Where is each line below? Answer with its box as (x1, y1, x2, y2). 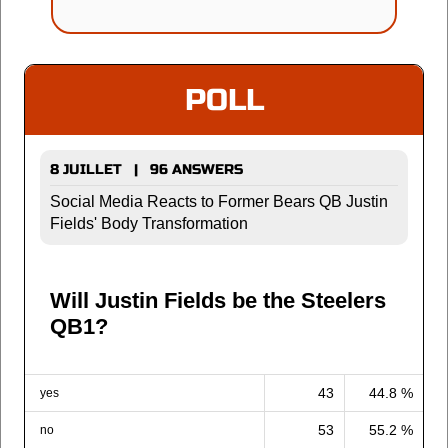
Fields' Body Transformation (50, 214, 248, 232)
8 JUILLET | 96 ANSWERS (50, 160, 243, 178)
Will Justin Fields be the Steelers (50, 287, 386, 313)
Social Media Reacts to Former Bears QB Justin (50, 192, 388, 210)
